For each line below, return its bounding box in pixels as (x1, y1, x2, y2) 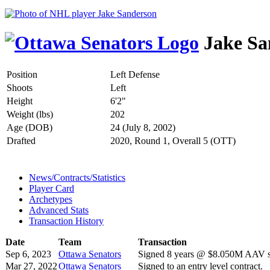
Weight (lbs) (7, 108, 53, 119)
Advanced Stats (29, 204, 89, 215)
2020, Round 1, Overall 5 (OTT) (110, 135, 236, 146)
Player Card (29, 183, 74, 193)
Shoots (7, 82, 33, 93)
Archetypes (29, 193, 72, 204)
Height (7, 95, 33, 106)
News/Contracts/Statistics (29, 172, 125, 183)
